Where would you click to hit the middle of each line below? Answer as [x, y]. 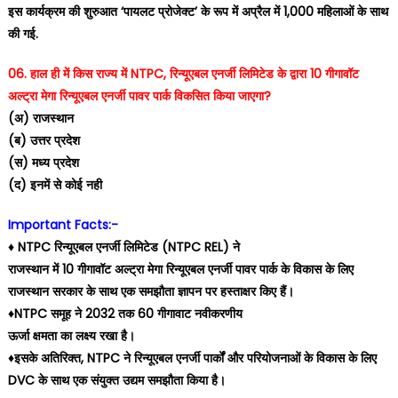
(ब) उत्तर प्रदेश [44, 140]
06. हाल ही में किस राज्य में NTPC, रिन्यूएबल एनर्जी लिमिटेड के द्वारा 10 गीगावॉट [183, 74]
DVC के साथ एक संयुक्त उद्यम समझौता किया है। [116, 380]
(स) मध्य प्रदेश [43, 163]
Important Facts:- [63, 225]
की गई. [23, 34]
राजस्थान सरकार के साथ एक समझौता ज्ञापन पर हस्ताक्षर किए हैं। [151, 291]
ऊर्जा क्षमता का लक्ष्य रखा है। [71, 336]
